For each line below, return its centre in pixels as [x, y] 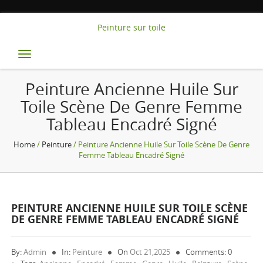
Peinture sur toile [131, 27]
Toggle [54, 57]
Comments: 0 [209, 252]
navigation [74, 72]
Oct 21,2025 [150, 252]
